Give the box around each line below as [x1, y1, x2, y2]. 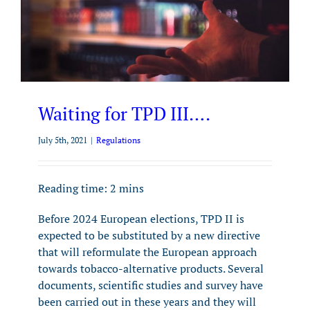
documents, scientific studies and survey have [38, 277, 263, 293]
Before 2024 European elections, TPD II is [38, 211, 244, 226]
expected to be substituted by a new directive [38, 228, 260, 243]
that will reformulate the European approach [38, 244, 257, 259]
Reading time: [38, 181, 110, 196]
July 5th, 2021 [38, 135, 87, 145]
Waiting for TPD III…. [38, 102, 210, 125]
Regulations [96, 135, 140, 145]
